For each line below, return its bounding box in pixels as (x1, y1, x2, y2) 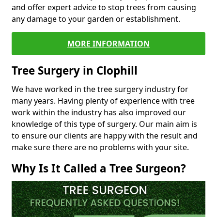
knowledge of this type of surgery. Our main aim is (12, 118, 197, 129)
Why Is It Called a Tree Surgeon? (12, 160, 186, 176)
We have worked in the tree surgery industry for (12, 83, 188, 94)
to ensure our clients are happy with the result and (12, 130, 198, 141)
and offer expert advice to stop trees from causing (12, 1, 196, 13)
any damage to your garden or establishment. (12, 13, 182, 24)
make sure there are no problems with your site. (12, 141, 189, 153)
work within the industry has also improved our (12, 107, 186, 118)
